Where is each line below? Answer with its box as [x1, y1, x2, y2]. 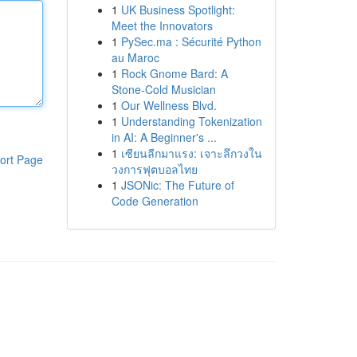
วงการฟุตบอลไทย [111, 161, 198, 177]
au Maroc [111, 49, 159, 65]
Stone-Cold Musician [111, 81, 216, 97]
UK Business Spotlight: [120, 2, 235, 18]
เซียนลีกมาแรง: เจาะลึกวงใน [120, 145, 262, 161]
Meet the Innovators [111, 18, 213, 33]
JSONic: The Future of [120, 177, 234, 193]
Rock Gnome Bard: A [120, 65, 228, 81]
